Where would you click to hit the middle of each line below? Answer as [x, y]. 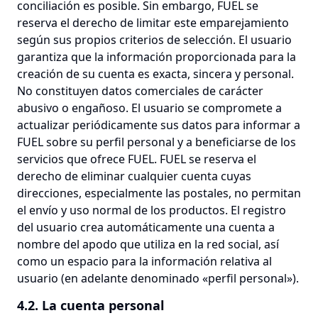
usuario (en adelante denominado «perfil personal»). [158, 278]
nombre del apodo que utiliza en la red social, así [148, 244]
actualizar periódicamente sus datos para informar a [159, 125]
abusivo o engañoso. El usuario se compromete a [149, 108]
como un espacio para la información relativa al [144, 261]
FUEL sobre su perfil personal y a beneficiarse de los [157, 142]
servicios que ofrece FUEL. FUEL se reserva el [137, 159]
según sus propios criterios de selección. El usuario [154, 40]
